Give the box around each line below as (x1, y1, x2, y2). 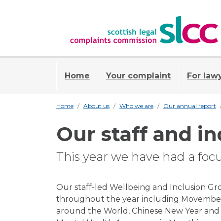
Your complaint (106, 71, 171, 80)
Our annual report (163, 102, 216, 110)
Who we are (119, 102, 153, 110)
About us (83, 102, 110, 110)
